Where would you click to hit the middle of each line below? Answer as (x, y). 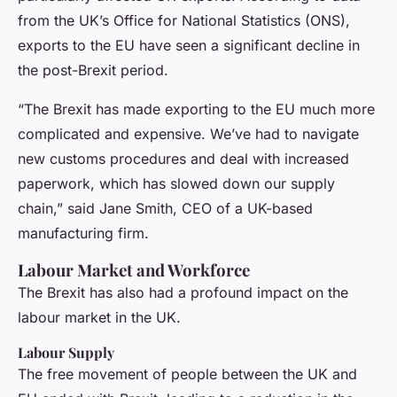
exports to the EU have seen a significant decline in (189, 46)
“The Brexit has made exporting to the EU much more (196, 109)
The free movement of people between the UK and (187, 374)
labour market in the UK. (99, 318)
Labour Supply (66, 353)
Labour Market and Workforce (134, 270)
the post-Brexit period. (93, 70)
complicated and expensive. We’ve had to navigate (188, 134)
